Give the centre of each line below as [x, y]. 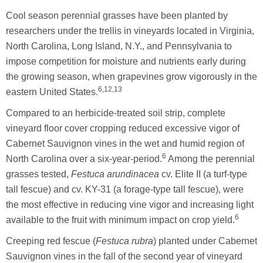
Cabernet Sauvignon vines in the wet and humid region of [125, 143]
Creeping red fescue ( [51, 241]
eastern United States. [52, 92]
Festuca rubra [124, 241]
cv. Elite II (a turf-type [203, 174]
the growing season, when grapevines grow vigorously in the [131, 76]
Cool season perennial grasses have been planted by [117, 15]
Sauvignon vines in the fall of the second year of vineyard [124, 256]
